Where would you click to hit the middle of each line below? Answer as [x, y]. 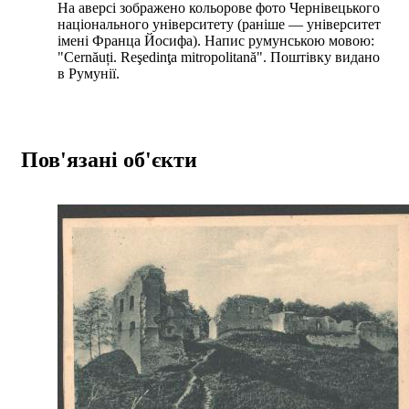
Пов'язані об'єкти [109, 159]
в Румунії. [89, 73]
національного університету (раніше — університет [219, 24]
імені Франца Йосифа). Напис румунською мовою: [216, 40]
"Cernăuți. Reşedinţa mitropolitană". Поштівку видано [219, 57]
